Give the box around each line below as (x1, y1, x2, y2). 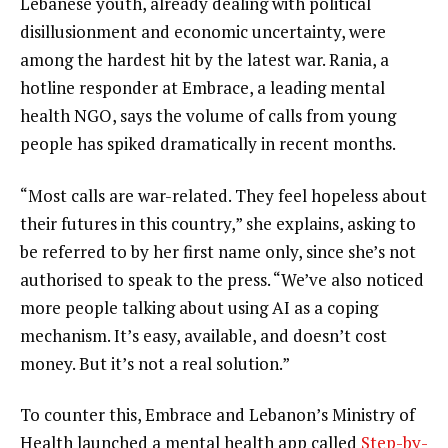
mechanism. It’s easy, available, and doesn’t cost (20, 323, 387, 347)
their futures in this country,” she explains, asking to (20, 211, 416, 235)
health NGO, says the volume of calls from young (20, 103, 396, 127)
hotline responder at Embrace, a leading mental (20, 75, 385, 99)
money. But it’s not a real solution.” (20, 351, 290, 375)
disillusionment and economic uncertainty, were (20, 19, 386, 43)
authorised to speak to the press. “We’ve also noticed (20, 267, 424, 291)
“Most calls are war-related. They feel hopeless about (20, 183, 427, 207)
